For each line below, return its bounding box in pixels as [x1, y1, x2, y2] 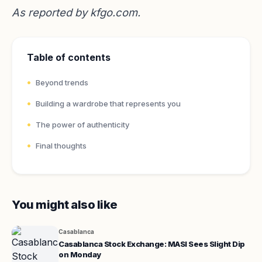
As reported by [12, 6, 90, 19]
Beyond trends [36, 78, 88, 87]
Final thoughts [36, 141, 87, 150]
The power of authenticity [36, 120, 129, 129]
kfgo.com [90, 6, 137, 19]
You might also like [12, 198, 118, 212]
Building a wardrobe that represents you [36, 99, 181, 108]
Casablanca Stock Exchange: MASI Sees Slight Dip [58, 239, 245, 249]
